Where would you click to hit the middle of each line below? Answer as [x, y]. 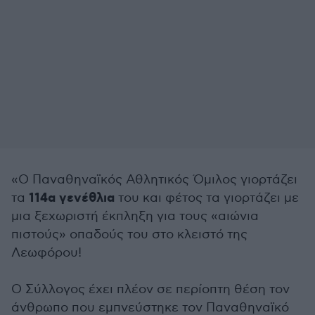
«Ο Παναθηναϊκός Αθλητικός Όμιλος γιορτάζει [154, 180]
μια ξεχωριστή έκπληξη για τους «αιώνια [135, 216]
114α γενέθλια [72, 198]
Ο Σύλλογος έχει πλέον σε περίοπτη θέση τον [150, 289]
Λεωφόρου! [46, 253]
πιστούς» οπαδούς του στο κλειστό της [129, 234]
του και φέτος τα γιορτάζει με [207, 198]
